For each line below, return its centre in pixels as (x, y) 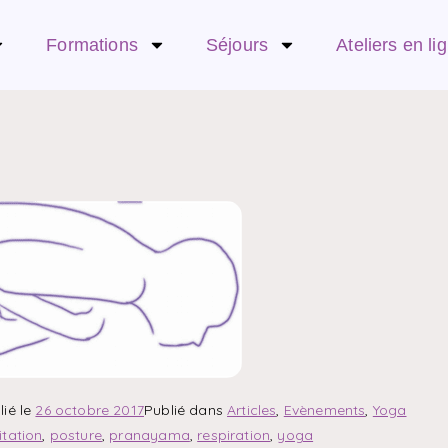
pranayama (149, 435)
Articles (252, 410)
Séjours (237, 44)
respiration (234, 435)
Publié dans (186, 410)
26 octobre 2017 (89, 410)
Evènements (324, 410)
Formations (92, 44)
